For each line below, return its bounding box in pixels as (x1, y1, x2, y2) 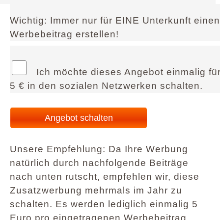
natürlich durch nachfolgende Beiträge (10, 158, 189, 168)
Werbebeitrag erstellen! (10, 29, 119, 39)
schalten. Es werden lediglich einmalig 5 (10, 199, 198, 209)
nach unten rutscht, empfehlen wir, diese (10, 171, 199, 182)
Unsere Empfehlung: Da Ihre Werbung (10, 144, 188, 154)
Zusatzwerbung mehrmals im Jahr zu (10, 185, 182, 195)
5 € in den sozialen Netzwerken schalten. (10, 81, 203, 91)
